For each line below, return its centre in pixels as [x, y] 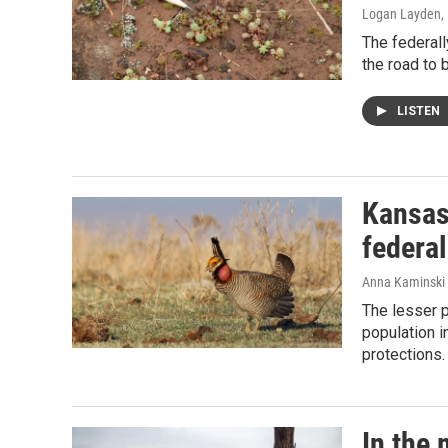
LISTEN [420, 111]
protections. [403, 355]
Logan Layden [401, 14]
